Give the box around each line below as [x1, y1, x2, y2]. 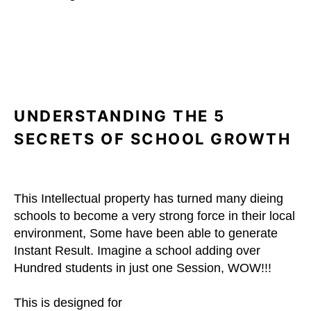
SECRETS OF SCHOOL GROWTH [14, 130, 291, 148]
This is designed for [14, 296, 122, 310]
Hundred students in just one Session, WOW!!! [14, 261, 271, 275]
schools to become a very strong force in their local [14, 209, 295, 223]
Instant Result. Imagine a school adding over [14, 244, 260, 258]
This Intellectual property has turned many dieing [14, 192, 283, 205]
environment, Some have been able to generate [14, 226, 278, 240]
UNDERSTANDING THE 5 [14, 107, 226, 125]
